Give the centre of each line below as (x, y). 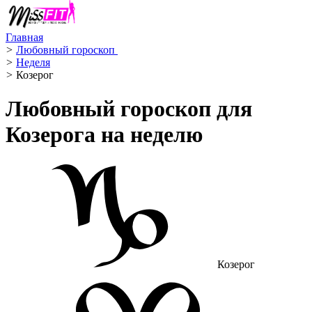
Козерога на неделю (104, 135)
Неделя (33, 62)
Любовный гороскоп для (129, 109)
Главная (24, 37)
